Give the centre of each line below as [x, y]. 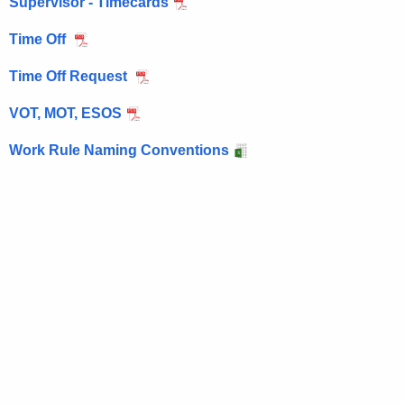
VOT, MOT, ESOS [65, 113]
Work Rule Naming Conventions [119, 150]
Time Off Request [70, 76]
